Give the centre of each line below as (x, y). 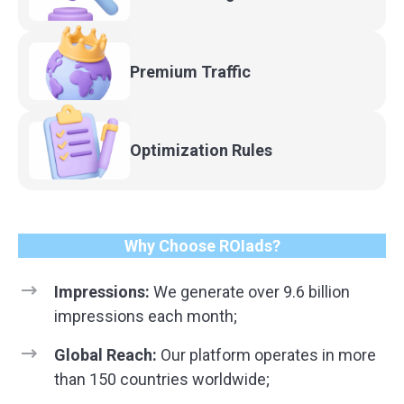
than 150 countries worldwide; (162, 379)
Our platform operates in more (266, 354)
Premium (165, 71)
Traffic (226, 71)
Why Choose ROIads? (202, 245)
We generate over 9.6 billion (250, 291)
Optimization (181, 151)
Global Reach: (106, 354)
